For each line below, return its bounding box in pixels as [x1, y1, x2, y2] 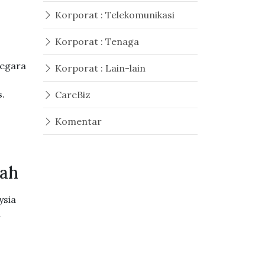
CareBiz [53, 89, 91, 101]
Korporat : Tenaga [53, 35, 139, 47]
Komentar [53, 115, 102, 127]
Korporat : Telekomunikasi [53, 9, 174, 21]
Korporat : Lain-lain [53, 62, 146, 74]
